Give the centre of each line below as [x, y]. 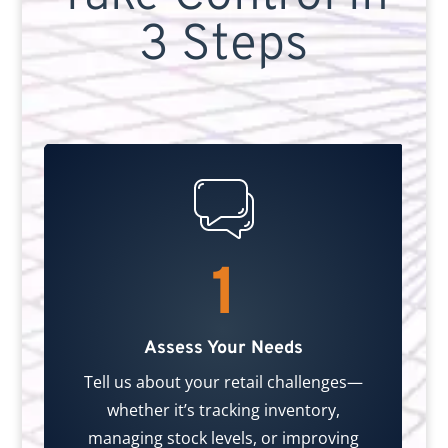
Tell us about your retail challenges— [224, 382]
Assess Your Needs [224, 349]
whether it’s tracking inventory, [224, 410]
